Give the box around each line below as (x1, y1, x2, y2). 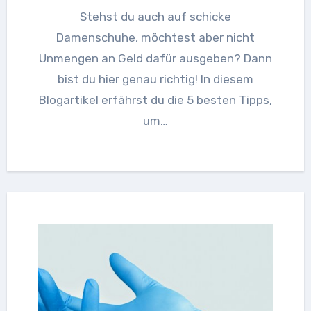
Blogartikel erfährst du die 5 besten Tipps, (39, 92, 272, 107)
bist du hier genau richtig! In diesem (58, 72, 253, 86)
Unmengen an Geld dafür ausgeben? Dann (39, 51, 272, 65)
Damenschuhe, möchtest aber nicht (56, 30, 255, 44)
